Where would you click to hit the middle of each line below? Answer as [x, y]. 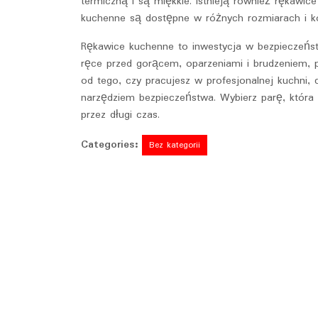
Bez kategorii [175, 145]
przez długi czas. [120, 115]
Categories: [109, 144]
